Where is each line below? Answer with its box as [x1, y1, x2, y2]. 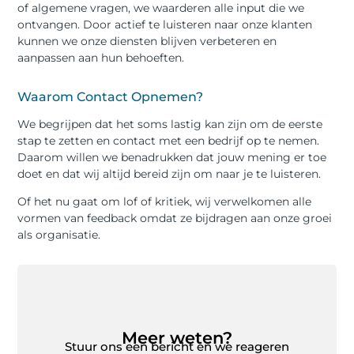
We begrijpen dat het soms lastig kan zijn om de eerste [17, 116, 323, 131]
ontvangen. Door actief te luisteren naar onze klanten [17, 17, 313, 32]
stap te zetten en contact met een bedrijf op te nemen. [17, 133, 320, 148]
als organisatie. [17, 228, 101, 243]
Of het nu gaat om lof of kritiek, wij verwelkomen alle [17, 194, 312, 209]
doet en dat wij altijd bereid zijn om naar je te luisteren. [17, 166, 322, 181]
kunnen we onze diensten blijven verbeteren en [17, 34, 277, 49]
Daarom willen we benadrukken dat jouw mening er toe [17, 149, 327, 164]
